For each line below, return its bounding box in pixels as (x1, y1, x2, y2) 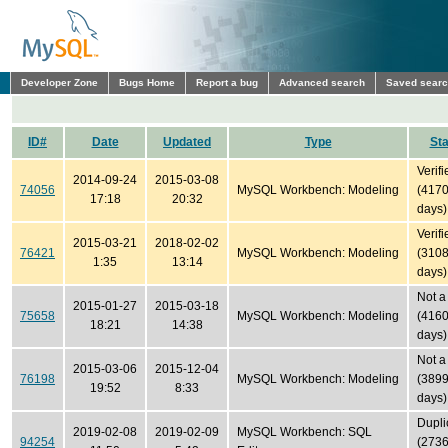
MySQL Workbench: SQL (237, 425, 372, 439)
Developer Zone (21, 77, 98, 88)
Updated (163, 135, 211, 149)
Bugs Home (119, 77, 175, 88)
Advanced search (279, 77, 365, 88)
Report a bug (196, 77, 258, 88)
